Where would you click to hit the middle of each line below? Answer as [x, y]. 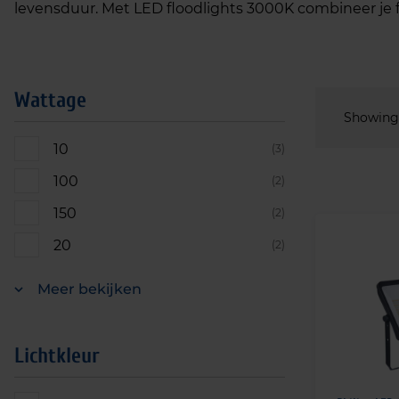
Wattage [50, 100]
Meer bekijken [90, 289]
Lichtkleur [57, 356]
